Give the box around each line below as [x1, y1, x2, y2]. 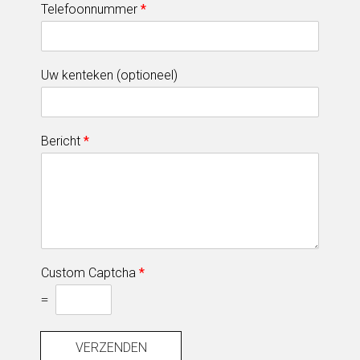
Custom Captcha [41, 264, 139, 280]
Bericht [41, 133, 84, 149]
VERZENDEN [75, 339, 147, 355]
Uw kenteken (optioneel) [41, 67, 178, 83]
